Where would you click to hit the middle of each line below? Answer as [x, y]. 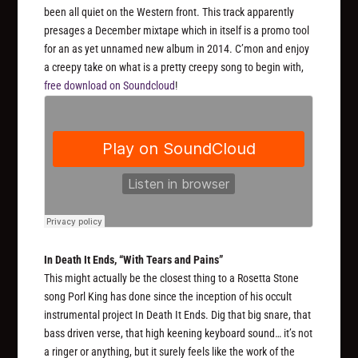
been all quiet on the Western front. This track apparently [169, 12]
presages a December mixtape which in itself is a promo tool [177, 30]
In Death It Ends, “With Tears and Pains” [134, 260]
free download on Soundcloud [110, 85]
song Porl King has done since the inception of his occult [168, 297]
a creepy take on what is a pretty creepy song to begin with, [174, 67]
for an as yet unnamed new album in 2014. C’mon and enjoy [177, 48]
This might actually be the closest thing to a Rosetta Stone [172, 278]
